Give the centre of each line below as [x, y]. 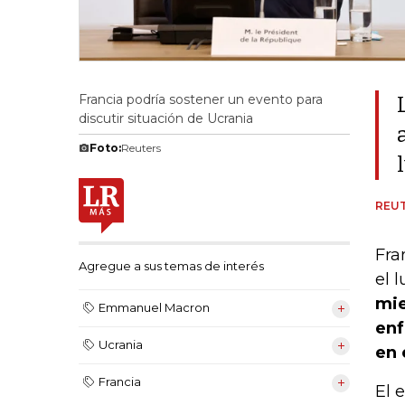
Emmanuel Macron [154, 308]
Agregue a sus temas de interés [171, 266]
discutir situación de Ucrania [166, 118]
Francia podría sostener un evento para [201, 99]
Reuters [141, 148]
